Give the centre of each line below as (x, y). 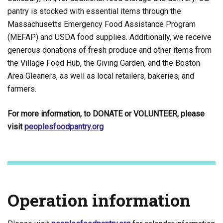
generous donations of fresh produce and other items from (110, 50)
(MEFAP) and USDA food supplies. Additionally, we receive (110, 37)
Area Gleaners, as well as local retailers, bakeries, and (101, 76)
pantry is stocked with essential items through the (94, 11)
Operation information (99, 200)
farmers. (22, 89)
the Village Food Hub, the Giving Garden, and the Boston (104, 63)
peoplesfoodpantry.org (64, 127)
